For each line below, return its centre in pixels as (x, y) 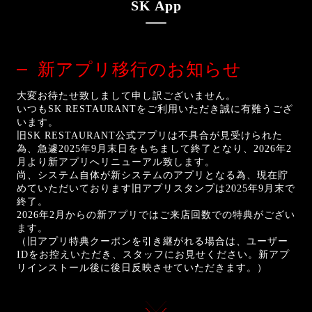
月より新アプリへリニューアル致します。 (116, 162)
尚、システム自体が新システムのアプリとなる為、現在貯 (153, 175)
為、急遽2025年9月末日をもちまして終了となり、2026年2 (154, 149)
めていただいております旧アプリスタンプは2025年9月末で (156, 189)
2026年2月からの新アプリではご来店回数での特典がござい (156, 215)
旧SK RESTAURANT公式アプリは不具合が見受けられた (150, 136)
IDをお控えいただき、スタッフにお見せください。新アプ (153, 255)
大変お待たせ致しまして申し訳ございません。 (126, 96)
